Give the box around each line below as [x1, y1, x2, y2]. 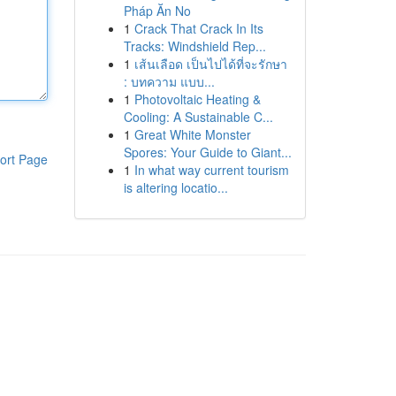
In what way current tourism [133, 161, 289, 179]
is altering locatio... [123, 179, 228, 196]
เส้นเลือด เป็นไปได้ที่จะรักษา [133, 55, 287, 72]
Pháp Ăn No [123, 2, 191, 19]
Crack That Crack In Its [133, 19, 263, 37]
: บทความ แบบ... [123, 72, 215, 90]
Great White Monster [133, 126, 251, 143]
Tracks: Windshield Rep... [123, 37, 266, 55]
